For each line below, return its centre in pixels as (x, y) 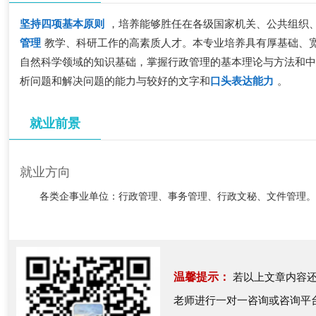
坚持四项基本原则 (62, 24)
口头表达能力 (242, 81)
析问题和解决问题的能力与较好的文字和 (115, 81)
